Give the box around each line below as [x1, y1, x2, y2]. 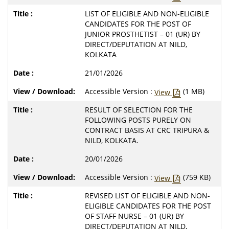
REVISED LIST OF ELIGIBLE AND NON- [85, 190, 210, 200]
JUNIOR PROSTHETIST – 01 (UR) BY [85, 29, 200, 39]
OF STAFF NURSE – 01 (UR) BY [85, 211, 184, 221]
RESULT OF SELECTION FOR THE [85, 104, 193, 114]
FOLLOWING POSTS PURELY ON [85, 114, 191, 125]
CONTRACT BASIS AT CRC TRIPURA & [85, 125, 209, 135]
